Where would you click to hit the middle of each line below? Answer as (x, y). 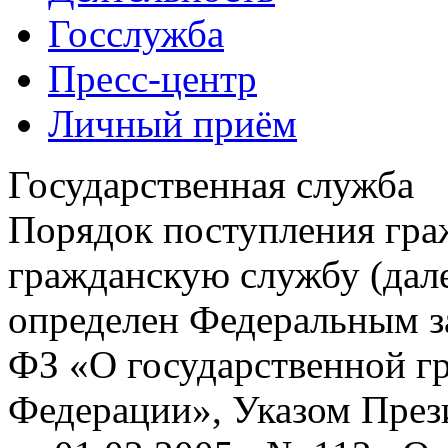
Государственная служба (211, 184)
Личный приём (172, 123)
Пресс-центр (152, 78)
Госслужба (136, 33)
